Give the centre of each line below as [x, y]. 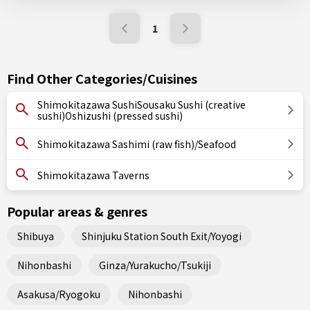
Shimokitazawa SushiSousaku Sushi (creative [142, 104]
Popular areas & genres [77, 211]
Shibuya [36, 236]
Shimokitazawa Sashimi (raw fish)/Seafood [137, 144]
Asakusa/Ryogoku [59, 294]
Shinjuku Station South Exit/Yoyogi [162, 236]
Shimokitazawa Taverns [93, 175]
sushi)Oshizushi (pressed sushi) [110, 116]
